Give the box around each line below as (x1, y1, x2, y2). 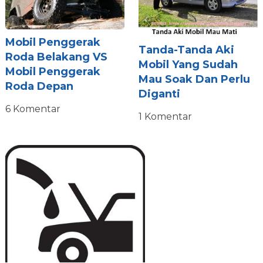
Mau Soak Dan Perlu (138, 72, 250, 86)
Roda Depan (5, 80, 73, 93)
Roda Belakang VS (5, 50, 107, 64)
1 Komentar (138, 110, 192, 122)
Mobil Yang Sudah (138, 58, 238, 71)
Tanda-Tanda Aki (138, 43, 234, 56)
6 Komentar (5, 103, 60, 115)
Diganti (138, 87, 180, 100)
